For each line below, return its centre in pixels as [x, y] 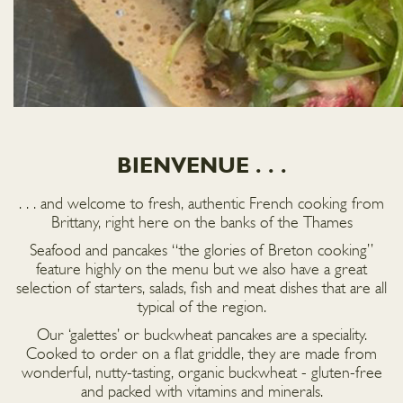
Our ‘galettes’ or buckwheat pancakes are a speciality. [201, 336]
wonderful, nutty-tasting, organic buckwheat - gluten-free [201, 374]
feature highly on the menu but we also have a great [201, 271]
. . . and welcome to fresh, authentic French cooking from [201, 205]
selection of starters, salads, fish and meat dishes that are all [201, 290]
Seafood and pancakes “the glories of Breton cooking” [201, 252]
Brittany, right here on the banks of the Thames [201, 224]
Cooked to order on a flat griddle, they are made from [201, 355]
